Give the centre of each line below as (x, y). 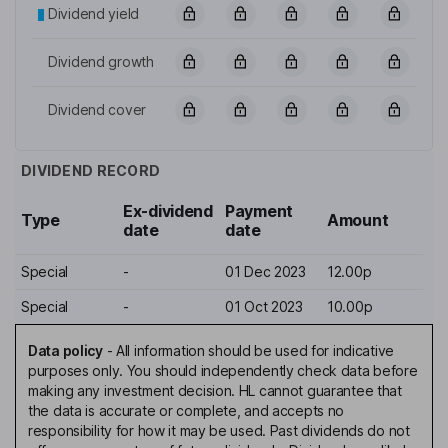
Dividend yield (94, 14)
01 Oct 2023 (264, 307)
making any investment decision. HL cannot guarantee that (215, 391)
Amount (358, 220)
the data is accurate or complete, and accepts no (186, 411)
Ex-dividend (168, 211)
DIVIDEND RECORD (91, 171)
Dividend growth (101, 62)
